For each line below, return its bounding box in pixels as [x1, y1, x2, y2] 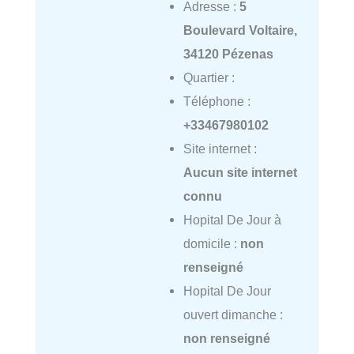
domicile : [183, 235, 240, 250]
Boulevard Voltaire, [183, 22, 297, 37]
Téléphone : [183, 93, 250, 108]
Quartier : [183, 70, 235, 85]
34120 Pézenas [183, 46, 273, 61]
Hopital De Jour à [183, 212, 281, 227]
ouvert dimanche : [183, 307, 283, 322]
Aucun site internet [183, 164, 297, 179]
